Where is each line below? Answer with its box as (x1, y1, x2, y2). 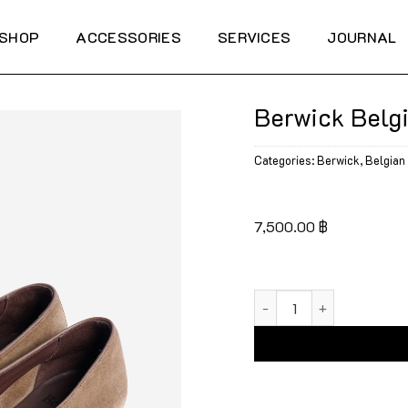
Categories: (254, 152, 317, 168)
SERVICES (217, 26, 291, 46)
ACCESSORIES (76, 26, 181, 46)
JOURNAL (327, 26, 397, 46)
